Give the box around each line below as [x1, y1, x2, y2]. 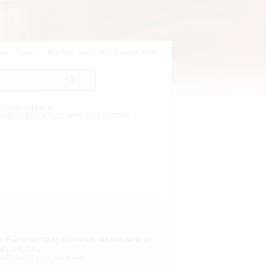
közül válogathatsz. [99, 49, 163, 57]
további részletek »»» [15, 254, 85, 262]
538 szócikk [61, 49, 100, 57]
